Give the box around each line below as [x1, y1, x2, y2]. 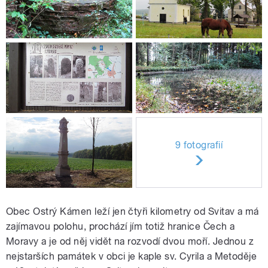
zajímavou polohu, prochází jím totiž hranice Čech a [6, 220, 235, 232]
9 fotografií [175, 139, 223, 151]
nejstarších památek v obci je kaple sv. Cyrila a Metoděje [6, 250, 257, 262]
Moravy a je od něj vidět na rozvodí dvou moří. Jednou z [6, 235, 254, 247]
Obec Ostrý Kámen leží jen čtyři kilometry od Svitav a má [6, 205, 259, 217]
